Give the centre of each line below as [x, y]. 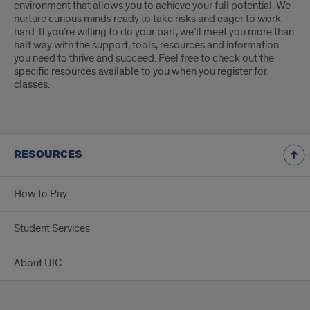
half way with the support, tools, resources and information [146, 45]
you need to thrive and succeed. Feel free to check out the [144, 58]
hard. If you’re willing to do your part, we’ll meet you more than [154, 32]
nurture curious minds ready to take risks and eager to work [147, 19]
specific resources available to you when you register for [140, 71]
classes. [32, 84]
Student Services [52, 228]
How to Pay [40, 194]
